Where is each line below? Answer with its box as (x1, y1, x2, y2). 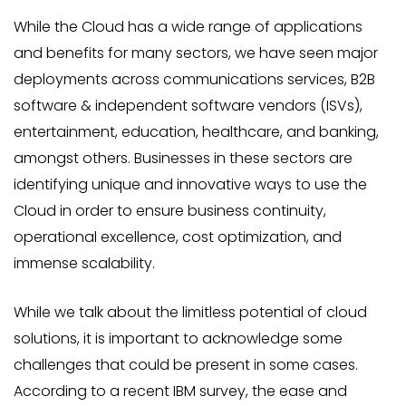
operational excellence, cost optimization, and (14, 227, 342, 247)
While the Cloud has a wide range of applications (14, 16, 362, 37)
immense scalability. (14, 253, 155, 274)
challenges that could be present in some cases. (14, 354, 358, 375)
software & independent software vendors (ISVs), (14, 95, 362, 116)
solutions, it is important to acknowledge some (14, 328, 343, 349)
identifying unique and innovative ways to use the (14, 174, 367, 195)
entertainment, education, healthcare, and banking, (14, 121, 379, 142)
